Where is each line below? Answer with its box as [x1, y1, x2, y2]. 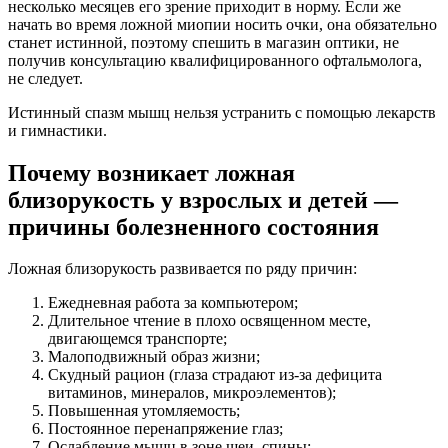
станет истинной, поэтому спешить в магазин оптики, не [8, 33, 399, 51]
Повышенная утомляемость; [48, 402, 240, 420]
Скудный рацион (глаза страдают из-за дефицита [48, 366, 382, 384]
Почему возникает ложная [8, 159, 295, 186]
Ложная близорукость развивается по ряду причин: [8, 260, 357, 278]
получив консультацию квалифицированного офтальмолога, [8, 51, 422, 69]
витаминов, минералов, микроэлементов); [48, 384, 336, 402]
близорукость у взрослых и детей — [8, 186, 398, 213]
